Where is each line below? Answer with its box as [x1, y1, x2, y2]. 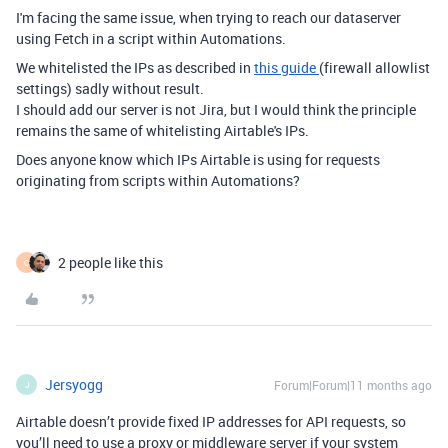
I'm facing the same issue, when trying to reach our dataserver [16, 8, 401, 27]
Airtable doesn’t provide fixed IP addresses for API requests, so [16, 412, 406, 431]
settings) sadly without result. [16, 79, 204, 98]
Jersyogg [45, 375, 103, 394]
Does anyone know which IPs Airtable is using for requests [16, 150, 380, 169]
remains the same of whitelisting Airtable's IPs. [16, 121, 309, 140]
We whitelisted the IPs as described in [16, 58, 254, 77]
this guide [254, 58, 319, 77]
